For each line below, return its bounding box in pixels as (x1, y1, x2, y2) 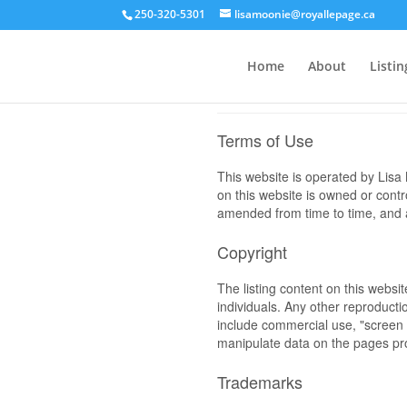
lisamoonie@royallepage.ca (234, 6, 376, 22)
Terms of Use (217, 128, 313, 152)
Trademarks (217, 370, 303, 393)
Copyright (217, 240, 287, 263)
